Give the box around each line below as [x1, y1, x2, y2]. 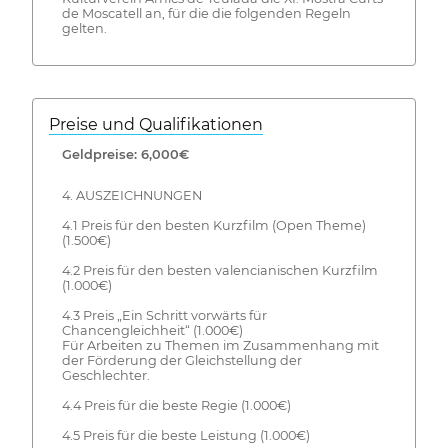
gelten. [61, 21, 107, 37]
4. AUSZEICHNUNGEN [61, 187, 202, 203]
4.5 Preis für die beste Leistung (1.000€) [61, 427, 310, 443]
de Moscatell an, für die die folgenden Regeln [61, 6, 351, 22]
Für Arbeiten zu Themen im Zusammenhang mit [61, 337, 379, 353]
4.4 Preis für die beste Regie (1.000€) [61, 397, 291, 413]
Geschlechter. [61, 367, 150, 383]
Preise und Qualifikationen [49, 115, 263, 135]
